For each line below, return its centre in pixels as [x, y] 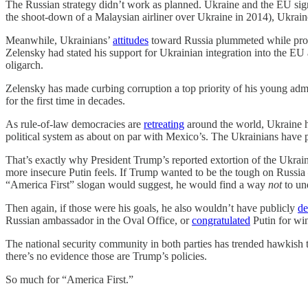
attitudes [131, 41]
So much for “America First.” [69, 280]
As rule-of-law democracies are [75, 124]
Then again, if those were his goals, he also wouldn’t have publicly [152, 208]
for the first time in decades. [65, 101]
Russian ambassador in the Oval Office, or [99, 221]
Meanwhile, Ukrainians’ [59, 41]
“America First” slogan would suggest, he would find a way [137, 185]
